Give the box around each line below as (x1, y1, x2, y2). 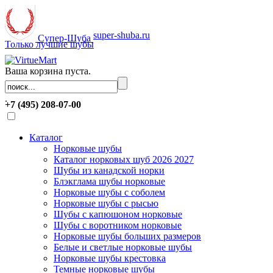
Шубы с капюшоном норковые (54, 209, 182, 219)
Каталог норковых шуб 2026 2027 (54, 154, 194, 165)
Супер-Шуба (38, 33, 91, 43)
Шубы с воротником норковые (54, 220, 182, 230)
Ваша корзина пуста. (5, 66, 91, 76)
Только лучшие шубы (5, 39, 94, 49)
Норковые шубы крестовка (54, 253, 166, 263)
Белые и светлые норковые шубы (54, 242, 192, 252)
